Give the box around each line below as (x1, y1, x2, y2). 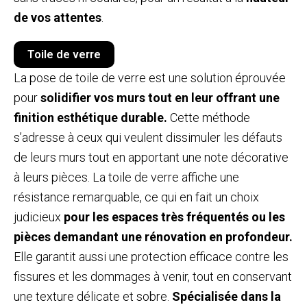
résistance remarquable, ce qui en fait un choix (14, 189, 259, 204)
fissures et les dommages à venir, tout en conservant (14, 269, 292, 284)
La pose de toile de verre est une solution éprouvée (14, 70, 286, 85)
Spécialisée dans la (172, 288, 281, 304)
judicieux (14, 209, 64, 224)
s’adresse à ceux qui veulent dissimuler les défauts (14, 130, 282, 145)
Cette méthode (167, 110, 250, 125)
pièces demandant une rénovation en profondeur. (14, 229, 293, 244)
